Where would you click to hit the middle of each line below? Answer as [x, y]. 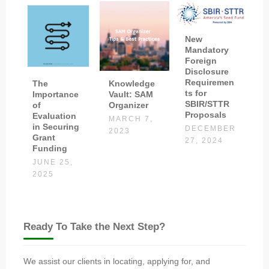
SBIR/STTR [207, 104]
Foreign [201, 61]
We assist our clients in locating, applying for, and [116, 261]
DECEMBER [211, 128]
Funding [50, 148]
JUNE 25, [53, 162]
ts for [196, 93]
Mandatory [207, 50]
